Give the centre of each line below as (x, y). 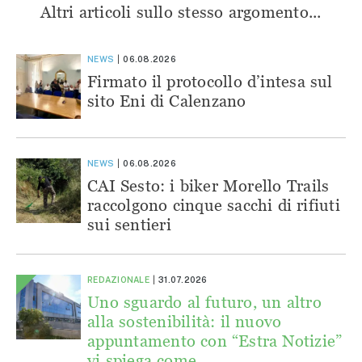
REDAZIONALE (118, 280)
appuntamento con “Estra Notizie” (215, 341)
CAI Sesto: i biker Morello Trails (208, 186)
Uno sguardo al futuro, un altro (204, 302)
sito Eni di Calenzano (167, 101)
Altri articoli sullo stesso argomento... (181, 12)
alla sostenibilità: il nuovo (185, 322)
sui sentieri (129, 225)
